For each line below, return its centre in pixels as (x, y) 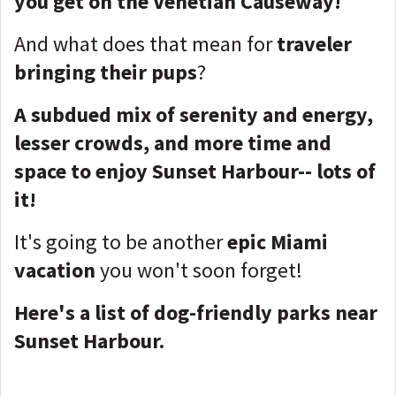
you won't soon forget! (199, 270)
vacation (55, 270)
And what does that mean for (145, 44)
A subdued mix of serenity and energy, (194, 114)
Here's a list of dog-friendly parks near (196, 312)
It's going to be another (118, 242)
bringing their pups (106, 72)
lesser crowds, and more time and (173, 143)
